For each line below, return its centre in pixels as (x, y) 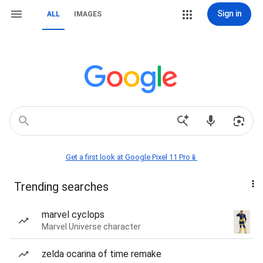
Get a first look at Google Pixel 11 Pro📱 (131, 157)
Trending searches (61, 187)
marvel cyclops (73, 215)
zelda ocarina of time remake (102, 254)
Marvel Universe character (91, 227)
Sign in (229, 14)
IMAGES (88, 14)
